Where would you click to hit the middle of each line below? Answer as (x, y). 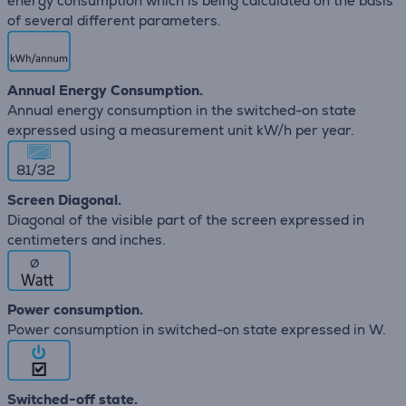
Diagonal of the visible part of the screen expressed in (186, 219)
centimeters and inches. (87, 239)
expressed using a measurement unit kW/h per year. (181, 130)
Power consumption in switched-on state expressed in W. (197, 329)
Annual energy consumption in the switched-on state (182, 110)
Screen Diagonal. (64, 199)
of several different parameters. (114, 20)
